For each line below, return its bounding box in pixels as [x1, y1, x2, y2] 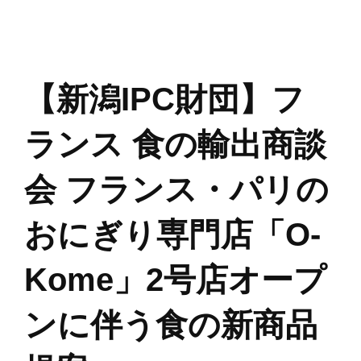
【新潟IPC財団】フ [24, 81, 305, 117]
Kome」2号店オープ [24, 262, 326, 297]
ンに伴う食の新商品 [24, 307, 317, 342]
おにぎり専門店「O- [24, 217, 321, 252]
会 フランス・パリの [24, 172, 329, 207]
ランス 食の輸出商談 [24, 127, 326, 162]
